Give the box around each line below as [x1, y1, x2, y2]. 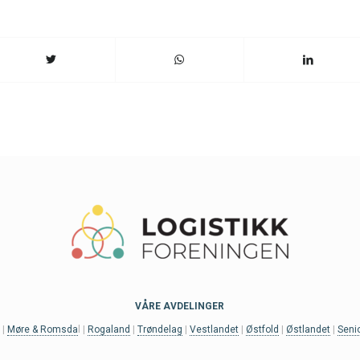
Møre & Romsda [7, 323, 79, 335]
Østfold [246, 323, 280, 335]
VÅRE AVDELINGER [135, 300, 225, 312]
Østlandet [286, 323, 331, 335]
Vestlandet [190, 323, 239, 335]
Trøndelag [137, 323, 183, 335]
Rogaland [88, 323, 131, 335]
